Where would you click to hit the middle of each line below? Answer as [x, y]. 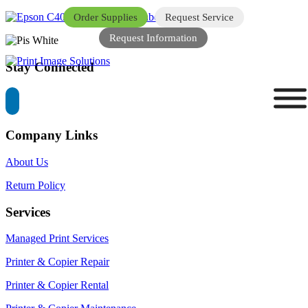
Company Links [52, 135]
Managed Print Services [57, 239]
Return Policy [35, 185]
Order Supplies [105, 17]
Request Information [153, 38]
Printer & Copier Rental [57, 285]
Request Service [199, 17]
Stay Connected [50, 67]
